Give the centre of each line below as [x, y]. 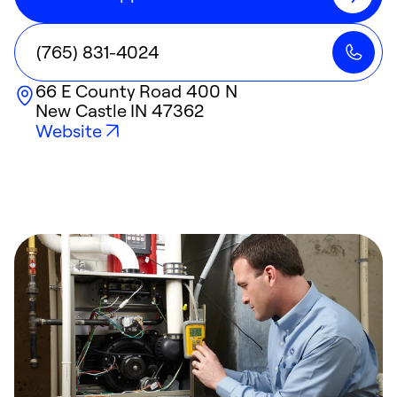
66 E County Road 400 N [136, 91]
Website [69, 131]
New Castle [81, 110]
